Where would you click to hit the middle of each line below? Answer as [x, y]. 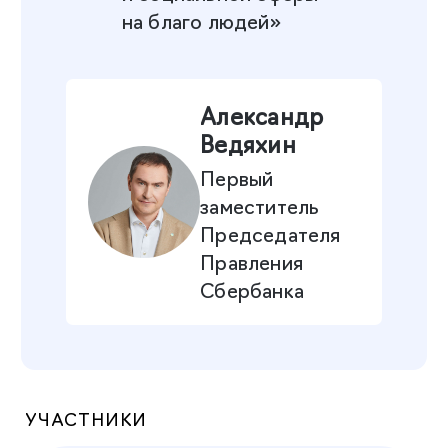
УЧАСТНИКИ [86, 418]
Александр [262, 115]
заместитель [260, 204]
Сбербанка [252, 288]
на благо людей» [201, 19]
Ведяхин [248, 143]
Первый [237, 176]
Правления [251, 260]
